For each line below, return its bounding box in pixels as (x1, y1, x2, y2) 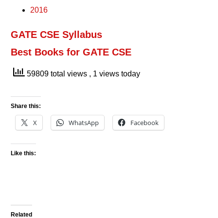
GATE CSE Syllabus (11, 29, 103, 40)
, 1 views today (89, 69, 141, 78)
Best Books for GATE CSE (11, 47, 132, 57)
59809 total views (25, 69, 90, 78)
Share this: (11, 103, 41, 109)
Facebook (130, 118, 159, 127)
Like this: (11, 150, 36, 157)
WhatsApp (69, 118, 99, 127)
